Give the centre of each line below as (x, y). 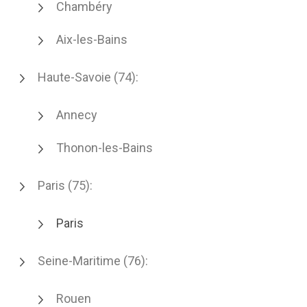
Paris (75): (65, 185)
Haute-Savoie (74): (88, 77)
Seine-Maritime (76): (93, 261)
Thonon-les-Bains (105, 148)
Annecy (77, 115)
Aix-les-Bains (92, 39)
